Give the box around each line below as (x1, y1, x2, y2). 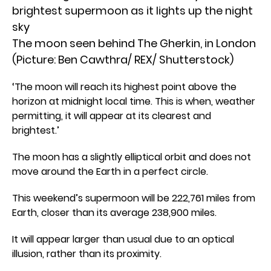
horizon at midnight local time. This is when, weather (12, 94, 255, 108)
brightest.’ (12, 123, 59, 137)
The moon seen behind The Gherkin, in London (12, 36, 256, 51)
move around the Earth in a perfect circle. (12, 165, 208, 178)
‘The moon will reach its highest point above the (12, 80, 237, 94)
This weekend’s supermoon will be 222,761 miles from (12, 191, 255, 205)
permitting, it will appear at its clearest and (12, 109, 211, 123)
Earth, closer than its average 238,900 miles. (12, 206, 217, 220)
